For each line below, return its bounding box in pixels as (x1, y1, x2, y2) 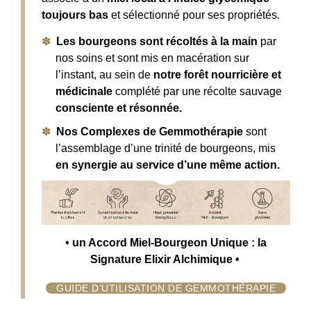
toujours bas (42, 8, 108, 21)
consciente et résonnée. (56, 101, 182, 114)
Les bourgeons (56, 35, 137, 47)
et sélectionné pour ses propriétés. (108, 8, 280, 21)
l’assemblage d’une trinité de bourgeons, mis (56, 142, 276, 154)
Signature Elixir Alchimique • (90, 253, 242, 265)
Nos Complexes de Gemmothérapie (56, 125, 243, 137)
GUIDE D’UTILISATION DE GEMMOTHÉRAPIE (56, 282, 276, 294)
